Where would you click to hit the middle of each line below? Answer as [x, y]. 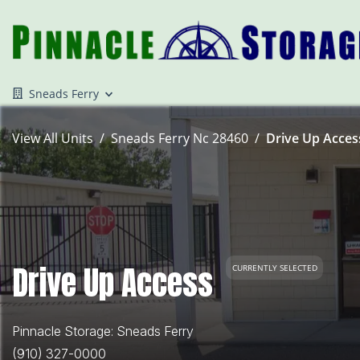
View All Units [53, 138]
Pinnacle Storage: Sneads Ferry [103, 331]
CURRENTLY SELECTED [274, 267]
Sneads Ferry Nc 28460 [180, 138]
